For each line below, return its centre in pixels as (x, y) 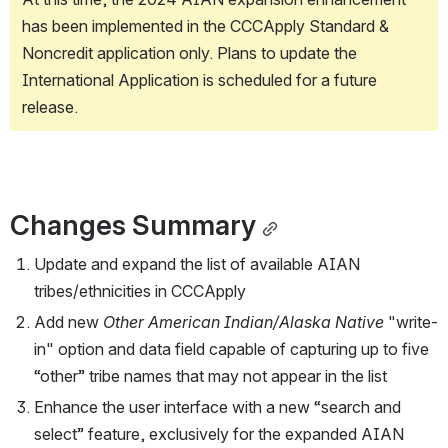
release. (50, 107)
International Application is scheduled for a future (199, 80)
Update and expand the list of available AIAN (197, 264)
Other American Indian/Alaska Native (243, 322)
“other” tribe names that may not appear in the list (210, 376)
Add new (68, 322)
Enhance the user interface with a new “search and (217, 407)
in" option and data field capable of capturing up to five (231, 349)
